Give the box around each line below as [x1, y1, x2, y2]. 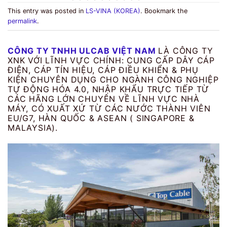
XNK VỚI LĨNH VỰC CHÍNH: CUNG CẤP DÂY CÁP [8, 55, 215, 66]
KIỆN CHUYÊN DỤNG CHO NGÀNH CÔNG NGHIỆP [8, 74, 219, 85]
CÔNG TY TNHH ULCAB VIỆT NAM [8, 46, 159, 56]
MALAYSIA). [8, 123, 58, 133]
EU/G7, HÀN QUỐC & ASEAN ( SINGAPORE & [8, 113, 195, 124]
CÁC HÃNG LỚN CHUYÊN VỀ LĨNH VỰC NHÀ [8, 94, 200, 104]
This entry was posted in [8, 7, 86, 15]
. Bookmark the [140, 7, 187, 15]
